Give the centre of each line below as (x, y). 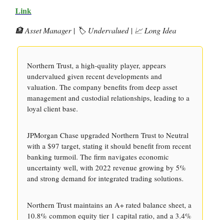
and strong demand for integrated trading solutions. (105, 178)
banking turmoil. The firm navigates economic (98, 157)
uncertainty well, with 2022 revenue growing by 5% (107, 167)
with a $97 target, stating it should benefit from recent (109, 146)
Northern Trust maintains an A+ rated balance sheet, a (109, 205)
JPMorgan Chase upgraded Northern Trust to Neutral (108, 135)
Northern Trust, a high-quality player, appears (96, 65)
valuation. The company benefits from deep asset (102, 87)
